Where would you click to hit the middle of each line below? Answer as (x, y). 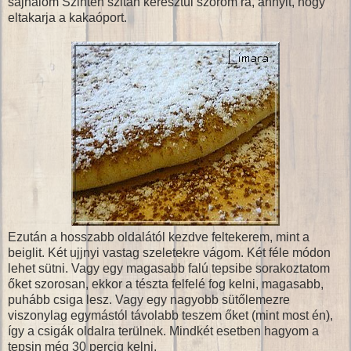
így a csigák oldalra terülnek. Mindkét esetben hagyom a (163, 331)
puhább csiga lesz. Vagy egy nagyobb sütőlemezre (149, 299)
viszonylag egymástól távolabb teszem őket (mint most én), (170, 315)
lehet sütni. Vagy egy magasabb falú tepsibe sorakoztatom (169, 268)
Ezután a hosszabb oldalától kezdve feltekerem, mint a (159, 237)
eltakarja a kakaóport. (67, 17)
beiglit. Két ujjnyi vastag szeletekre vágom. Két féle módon (169, 252)
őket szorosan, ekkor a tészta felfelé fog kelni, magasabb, (166, 284)
